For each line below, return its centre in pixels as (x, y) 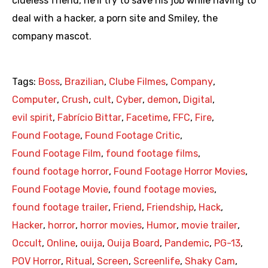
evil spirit (32, 118)
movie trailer (209, 226)
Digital (198, 100)
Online (61, 243)
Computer (34, 100)
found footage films (152, 154)
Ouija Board (133, 243)
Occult (27, 243)
